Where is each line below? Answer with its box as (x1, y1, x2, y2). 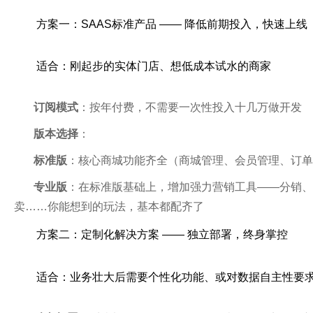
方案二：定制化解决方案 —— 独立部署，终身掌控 (36, 228, 288, 241)
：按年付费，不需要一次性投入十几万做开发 (78, 101, 302, 114)
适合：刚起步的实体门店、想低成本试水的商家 (36, 60, 271, 73)
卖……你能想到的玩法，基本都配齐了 (14, 201, 204, 213)
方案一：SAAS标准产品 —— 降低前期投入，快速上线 (36, 17, 307, 30)
